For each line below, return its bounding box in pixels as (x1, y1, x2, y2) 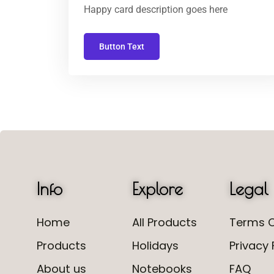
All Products (131, 215, 197, 230)
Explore (131, 179, 183, 199)
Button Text (99, 42, 144, 51)
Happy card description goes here (84, 4, 228, 15)
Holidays (131, 238, 179, 253)
